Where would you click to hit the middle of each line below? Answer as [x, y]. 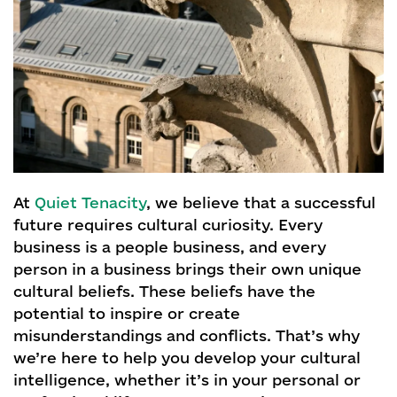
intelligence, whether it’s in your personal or [187, 379]
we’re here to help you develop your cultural [187, 357]
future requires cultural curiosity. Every [168, 224]
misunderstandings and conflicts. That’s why [187, 335]
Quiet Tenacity [90, 202]
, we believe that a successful [261, 202]
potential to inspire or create [127, 313]
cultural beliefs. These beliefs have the [164, 291]
